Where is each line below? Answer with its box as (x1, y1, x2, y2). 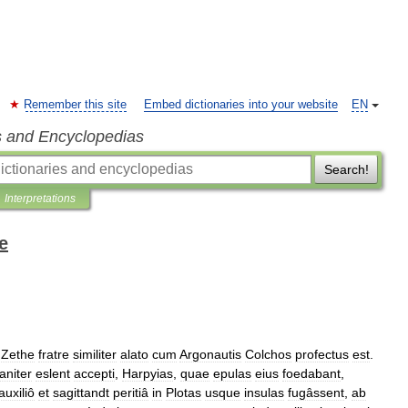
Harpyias (122, 366, 173, 381)
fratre (38, 347, 69, 362)
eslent (36, 366, 70, 381)
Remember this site (24, 98, 127, 111)
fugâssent (288, 385, 344, 400)
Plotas (166, 385, 201, 400)
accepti (74, 366, 115, 381)
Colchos (245, 347, 291, 362)
